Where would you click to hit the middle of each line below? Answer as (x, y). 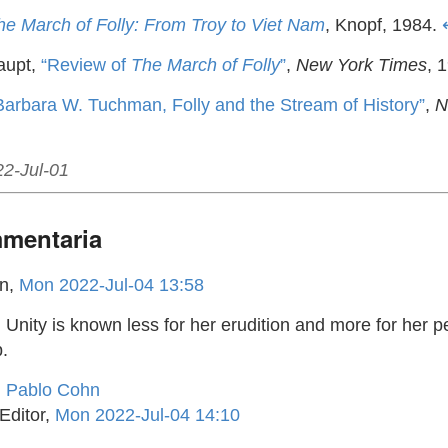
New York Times (361, 64)
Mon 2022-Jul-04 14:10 (147, 414)
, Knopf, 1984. (383, 24)
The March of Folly (205, 64)
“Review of (86, 64)
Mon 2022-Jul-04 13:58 (111, 284)
